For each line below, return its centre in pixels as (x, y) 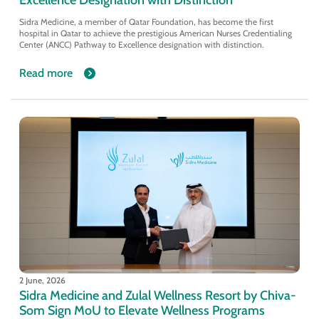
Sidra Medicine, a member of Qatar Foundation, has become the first (146, 21)
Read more (46, 73)
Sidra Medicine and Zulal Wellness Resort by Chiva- (157, 295)
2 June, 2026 (42, 280)
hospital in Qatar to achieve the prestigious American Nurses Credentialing (155, 33)
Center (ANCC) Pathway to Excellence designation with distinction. (141, 44)
